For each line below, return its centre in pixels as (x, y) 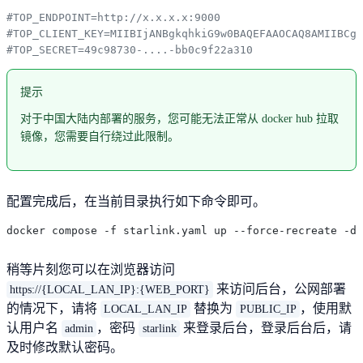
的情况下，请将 (53, 308)
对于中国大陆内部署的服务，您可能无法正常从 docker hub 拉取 (179, 118)
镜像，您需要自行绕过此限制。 (100, 136)
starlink (159, 328)
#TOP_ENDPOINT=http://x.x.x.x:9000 (113, 17)
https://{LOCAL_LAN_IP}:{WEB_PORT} (110, 289)
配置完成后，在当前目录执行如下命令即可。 (136, 201)
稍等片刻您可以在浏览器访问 (91, 269)
